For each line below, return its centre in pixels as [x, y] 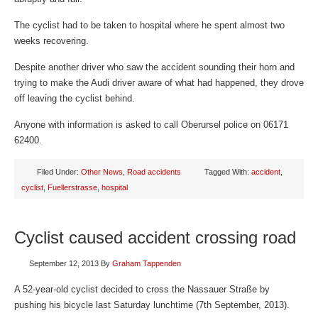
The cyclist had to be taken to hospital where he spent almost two [149, 25]
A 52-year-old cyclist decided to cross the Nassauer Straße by [142, 289]
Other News [102, 172]
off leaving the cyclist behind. [75, 98]
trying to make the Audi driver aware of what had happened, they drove [159, 83]
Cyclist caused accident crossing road [155, 237]
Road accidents [154, 172]
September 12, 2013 [64, 263]
